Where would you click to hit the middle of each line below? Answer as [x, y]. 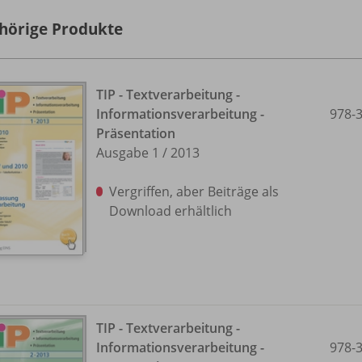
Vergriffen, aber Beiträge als [194, 192]
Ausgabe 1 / [132, 153]
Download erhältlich [171, 211]
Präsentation [136, 133]
